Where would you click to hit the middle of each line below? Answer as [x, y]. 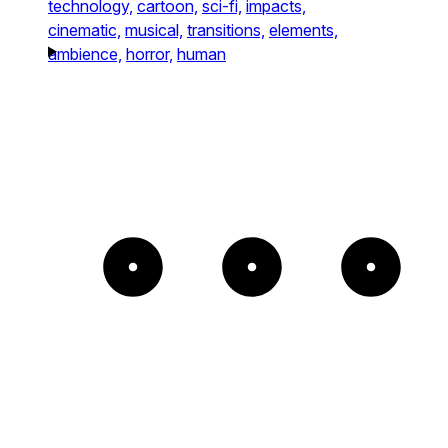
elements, [303, 30]
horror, [149, 54]
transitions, [226, 30]
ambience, [85, 54]
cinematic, [84, 30]
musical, [154, 30]
